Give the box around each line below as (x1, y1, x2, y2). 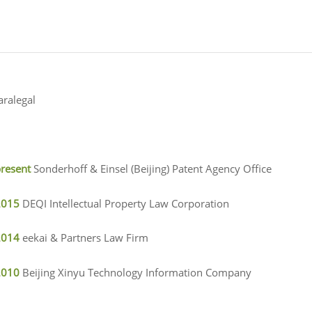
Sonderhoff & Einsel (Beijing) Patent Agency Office (33, 162, 272, 176)
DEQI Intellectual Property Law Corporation (22, 196, 229, 210)
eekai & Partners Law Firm (22, 231, 148, 245)
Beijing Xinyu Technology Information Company (22, 265, 251, 279)
